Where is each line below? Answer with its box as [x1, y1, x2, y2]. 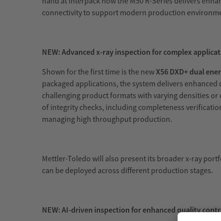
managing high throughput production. [42, 114, 172, 124]
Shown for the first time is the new [42, 67, 156, 77]
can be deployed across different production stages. [42, 165, 213, 176]
